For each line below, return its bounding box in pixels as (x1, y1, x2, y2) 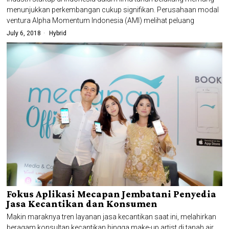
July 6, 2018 (7, 30, 41, 37)
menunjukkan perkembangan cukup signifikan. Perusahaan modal (7, 6, 219, 14)
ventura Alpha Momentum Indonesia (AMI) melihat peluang (7, 16, 195, 25)
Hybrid (49, 30, 67, 37)
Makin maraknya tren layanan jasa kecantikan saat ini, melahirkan (7, 212, 217, 221)
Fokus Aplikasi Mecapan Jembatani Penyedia (7, 188, 217, 199)
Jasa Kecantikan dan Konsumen (7, 198, 158, 209)
